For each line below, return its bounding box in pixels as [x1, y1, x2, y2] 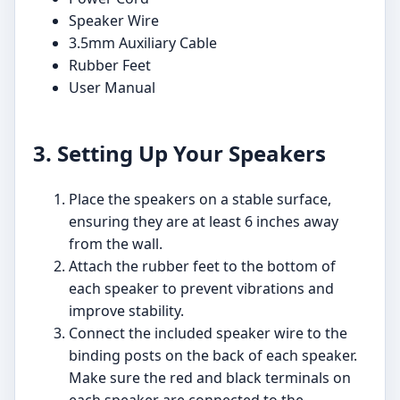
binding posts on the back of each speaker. [69, 346, 357, 366]
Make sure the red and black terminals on [69, 368, 351, 388]
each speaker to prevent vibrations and [69, 279, 334, 299]
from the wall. [69, 234, 162, 254]
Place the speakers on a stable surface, [69, 189, 331, 210]
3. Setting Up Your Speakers [33, 138, 326, 169]
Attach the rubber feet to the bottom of [69, 256, 336, 277]
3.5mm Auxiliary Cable [69, 33, 217, 54]
